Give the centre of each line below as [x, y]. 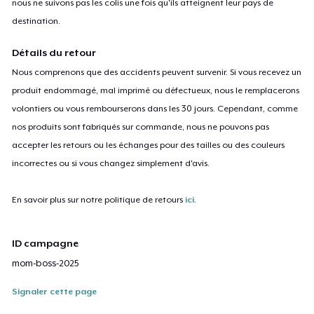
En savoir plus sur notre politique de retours [99, 199]
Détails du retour [54, 52]
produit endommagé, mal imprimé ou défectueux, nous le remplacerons [156, 90]
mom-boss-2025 [46, 263]
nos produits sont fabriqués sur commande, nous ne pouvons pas [141, 127]
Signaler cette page [55, 291]
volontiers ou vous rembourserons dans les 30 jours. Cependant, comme [155, 108]
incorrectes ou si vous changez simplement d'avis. [111, 163]
